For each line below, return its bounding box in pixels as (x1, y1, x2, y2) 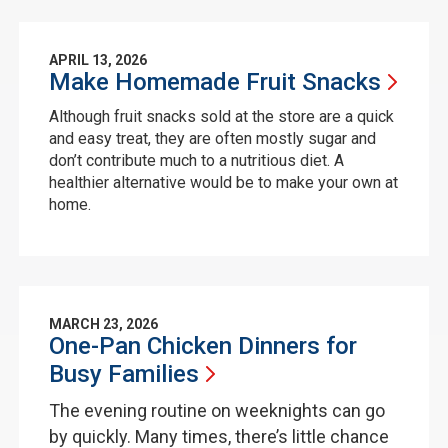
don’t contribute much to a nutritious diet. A (48, 151, 344, 170)
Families (107, 360, 199, 388)
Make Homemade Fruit (48, 68, 302, 96)
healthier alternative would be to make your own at (48, 173, 398, 192)
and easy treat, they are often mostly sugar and (48, 129, 376, 148)
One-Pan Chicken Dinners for (48, 332, 357, 360)
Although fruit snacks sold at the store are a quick (48, 107, 394, 126)
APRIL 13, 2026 (48, 52, 147, 68)
